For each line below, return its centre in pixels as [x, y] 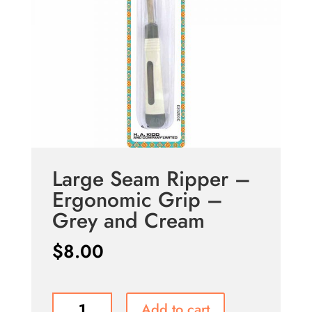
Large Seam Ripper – [151, 179]
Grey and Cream [128, 221]
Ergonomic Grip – [137, 200]
